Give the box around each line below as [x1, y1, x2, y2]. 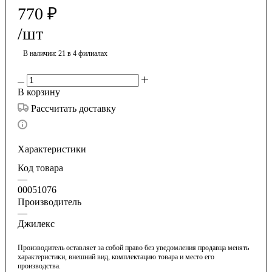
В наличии [23, 49, 55, 58]
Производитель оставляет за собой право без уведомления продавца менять [18, 243, 249, 252]
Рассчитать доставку [31, 103, 116, 114]
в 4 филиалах [67, 49, 107, 58]
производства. [18, 261, 61, 270]
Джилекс [18, 218, 55, 229]
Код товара [18, 162, 63, 173]
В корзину [18, 86, 60, 97]
